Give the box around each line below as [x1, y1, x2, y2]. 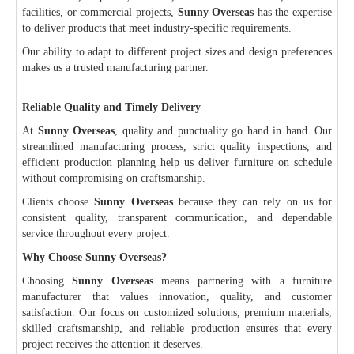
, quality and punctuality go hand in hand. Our [115, 124, 332, 137]
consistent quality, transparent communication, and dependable [22, 211, 332, 224]
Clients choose [22, 195, 95, 208]
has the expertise [254, 6, 332, 18]
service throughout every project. [22, 227, 170, 239]
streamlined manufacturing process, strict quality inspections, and [22, 140, 332, 153]
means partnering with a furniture [153, 274, 333, 287]
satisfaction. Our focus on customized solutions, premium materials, [22, 306, 332, 318]
